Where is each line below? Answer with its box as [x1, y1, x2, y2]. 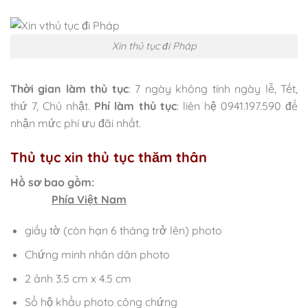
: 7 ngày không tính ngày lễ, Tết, [128, 81, 298, 96]
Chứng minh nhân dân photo [24, 247, 170, 262]
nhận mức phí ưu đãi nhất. [10, 115, 141, 130]
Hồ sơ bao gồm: [10, 175, 94, 189]
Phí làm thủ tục [94, 98, 177, 113]
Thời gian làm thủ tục [10, 81, 129, 96]
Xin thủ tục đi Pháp [111, 40, 197, 53]
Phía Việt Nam [52, 192, 126, 206]
